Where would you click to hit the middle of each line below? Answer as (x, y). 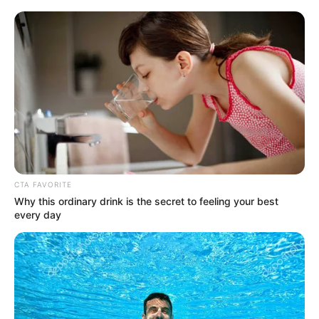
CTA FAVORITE (43, 185)
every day (38, 215)
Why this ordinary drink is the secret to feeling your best (146, 202)
